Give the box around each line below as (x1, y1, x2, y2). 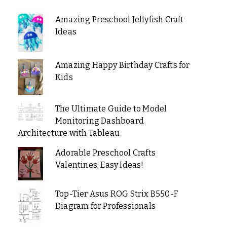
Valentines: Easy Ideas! (55, 160, 144, 170)
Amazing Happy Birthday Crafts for (55, 60, 190, 70)
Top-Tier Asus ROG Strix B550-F (55, 189, 178, 199)
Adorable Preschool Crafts (55, 147, 156, 158)
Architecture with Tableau (18, 128, 120, 138)
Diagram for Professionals (55, 201, 156, 211)
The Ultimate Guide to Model (55, 103, 167, 113)
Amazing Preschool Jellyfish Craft (55, 14, 184, 24)
